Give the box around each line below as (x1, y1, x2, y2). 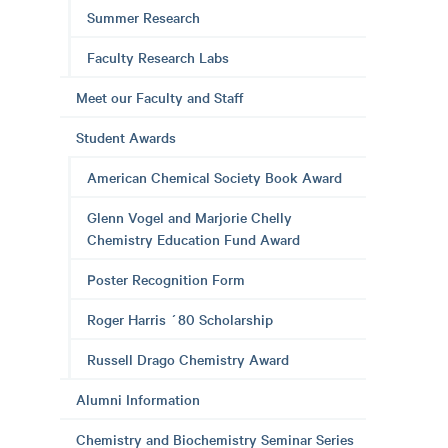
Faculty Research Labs (87, 47, 229, 67)
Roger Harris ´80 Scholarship (87, 309, 273, 329)
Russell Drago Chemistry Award (87, 349, 289, 369)
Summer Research (87, 7, 200, 27)
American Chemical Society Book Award (87, 167, 342, 187)
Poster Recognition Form (87, 269, 245, 289)
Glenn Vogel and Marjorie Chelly (87, 207, 292, 227)
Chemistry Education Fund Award (87, 229, 300, 249)
